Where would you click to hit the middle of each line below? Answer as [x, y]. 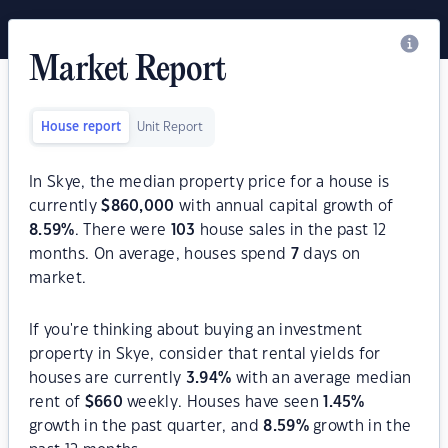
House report [81, 127]
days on [329, 254]
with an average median [321, 378]
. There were [122, 230]
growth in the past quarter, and [146, 426]
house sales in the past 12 [291, 230]
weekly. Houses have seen [223, 402]
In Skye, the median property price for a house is [209, 182]
